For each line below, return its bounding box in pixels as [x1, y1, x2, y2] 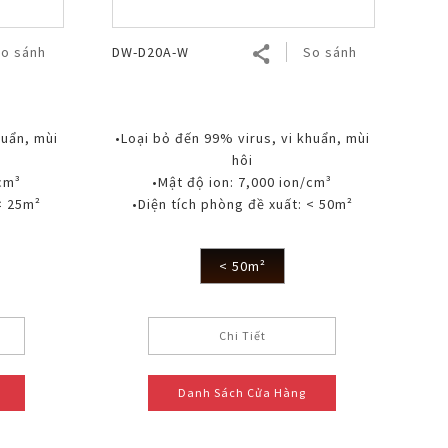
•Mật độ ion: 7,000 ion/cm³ [152, 172, 333, 191]
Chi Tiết [218, 327, 266, 343]
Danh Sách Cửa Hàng [178, 384, 307, 400]
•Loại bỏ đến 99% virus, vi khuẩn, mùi [114, 128, 370, 147]
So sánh [302, 42, 357, 61]
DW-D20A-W [111, 42, 189, 61]
